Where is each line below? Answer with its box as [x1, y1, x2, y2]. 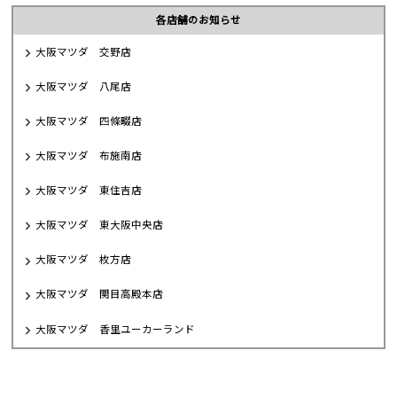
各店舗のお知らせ [156, 14, 241, 27]
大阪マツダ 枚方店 [35, 253, 132, 267]
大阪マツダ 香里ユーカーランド [35, 323, 196, 336]
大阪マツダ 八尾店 [35, 80, 132, 93]
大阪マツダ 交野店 [35, 45, 132, 58]
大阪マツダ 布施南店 [35, 149, 143, 162]
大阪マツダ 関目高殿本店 [35, 288, 164, 301]
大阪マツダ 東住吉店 [35, 184, 143, 198]
